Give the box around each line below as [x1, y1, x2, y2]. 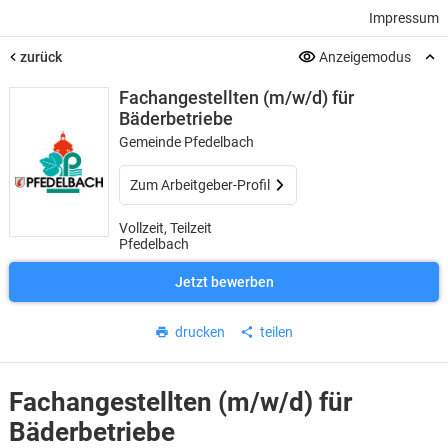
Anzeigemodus [319, 49, 412, 65]
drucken [175, 324, 225, 340]
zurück [19, 49, 62, 65]
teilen [260, 324, 293, 340]
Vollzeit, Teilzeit [118, 220, 212, 236]
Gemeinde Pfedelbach [118, 134, 254, 150]
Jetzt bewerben [174, 274, 274, 290]
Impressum [369, 10, 440, 26]
